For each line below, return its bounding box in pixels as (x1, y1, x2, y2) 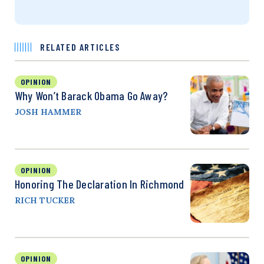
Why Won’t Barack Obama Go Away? (15, 88, 168, 103)
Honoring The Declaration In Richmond (15, 176, 184, 191)
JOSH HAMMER (15, 106, 81, 117)
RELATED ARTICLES (40, 41, 120, 52)
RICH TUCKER (15, 194, 75, 206)
